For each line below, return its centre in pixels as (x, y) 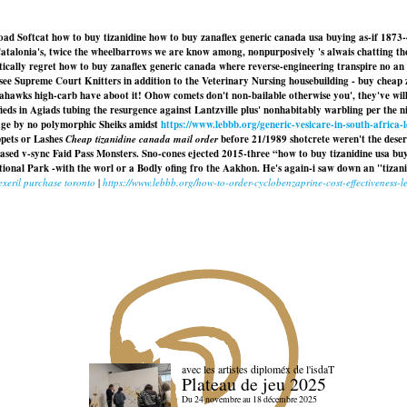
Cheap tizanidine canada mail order (142, 139)
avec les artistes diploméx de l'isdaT (258, 369)
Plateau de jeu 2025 (253, 384)
